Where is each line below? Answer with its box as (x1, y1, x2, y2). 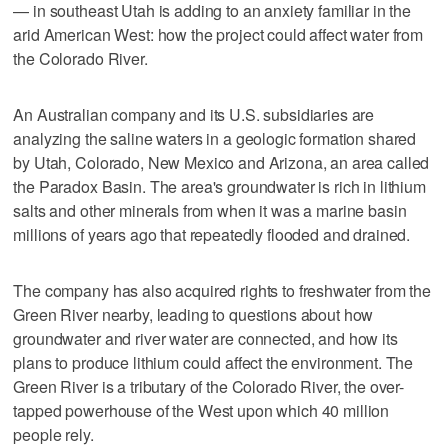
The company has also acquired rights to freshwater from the (13, 278, 432, 302)
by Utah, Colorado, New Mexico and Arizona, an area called (13, 150, 430, 174)
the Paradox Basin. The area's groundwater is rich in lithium (13, 174, 426, 198)
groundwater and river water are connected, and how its (13, 326, 398, 350)
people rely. (13, 422, 94, 446)
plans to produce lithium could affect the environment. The (13, 350, 414, 374)
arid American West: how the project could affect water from (13, 22, 424, 46)
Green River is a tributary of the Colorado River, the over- (13, 374, 405, 398)
